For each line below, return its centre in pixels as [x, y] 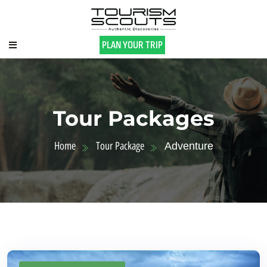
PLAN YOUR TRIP [133, 45]
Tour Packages [133, 119]
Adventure [189, 146]
